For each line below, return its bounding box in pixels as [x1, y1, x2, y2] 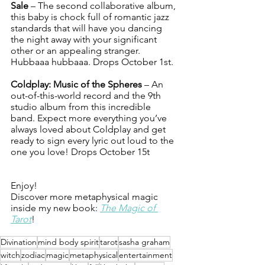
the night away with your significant [11, 33, 159, 45]
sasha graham [119, 236, 170, 247]
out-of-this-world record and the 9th [11, 89, 163, 101]
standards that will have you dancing [11, 22, 164, 34]
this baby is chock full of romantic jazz [11, 11, 172, 22]
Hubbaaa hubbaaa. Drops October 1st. [11, 56, 173, 67]
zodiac [21, 249, 45, 260]
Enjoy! [11, 179, 37, 191]
